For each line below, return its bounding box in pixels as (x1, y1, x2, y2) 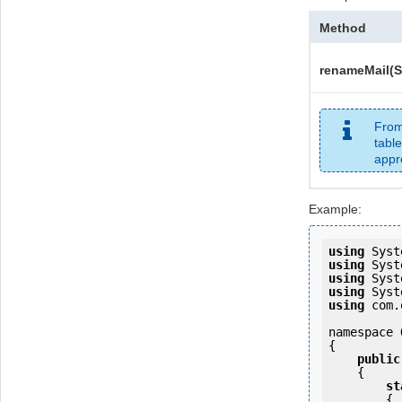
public (357, 351, 400, 366)
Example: (309, 201, 362, 216)
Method (319, 20, 366, 35)
